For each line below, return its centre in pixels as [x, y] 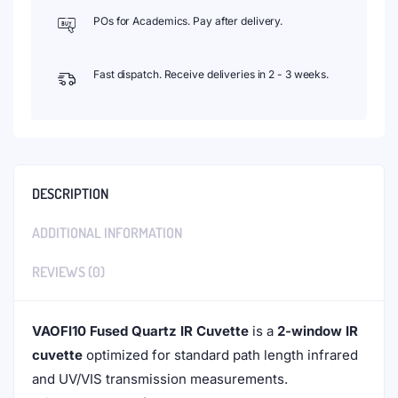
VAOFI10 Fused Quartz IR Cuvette [140, 331]
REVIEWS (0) [68, 272]
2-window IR [318, 331]
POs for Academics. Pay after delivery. [188, 21]
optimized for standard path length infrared [220, 355]
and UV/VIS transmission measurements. [160, 379]
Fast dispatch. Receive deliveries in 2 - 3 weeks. [211, 74]
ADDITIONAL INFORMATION [107, 233]
